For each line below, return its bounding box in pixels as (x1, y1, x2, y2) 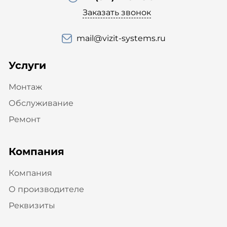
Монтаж (8, 82, 42, 92)
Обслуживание (8, 98, 73, 108)
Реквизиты (8, 201, 55, 211)
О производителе (8, 184, 84, 195)
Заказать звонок (82, 8, 151, 18)
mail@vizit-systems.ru (76, 33, 166, 44)
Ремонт (8, 115, 41, 125)
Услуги (8, 59, 46, 72)
